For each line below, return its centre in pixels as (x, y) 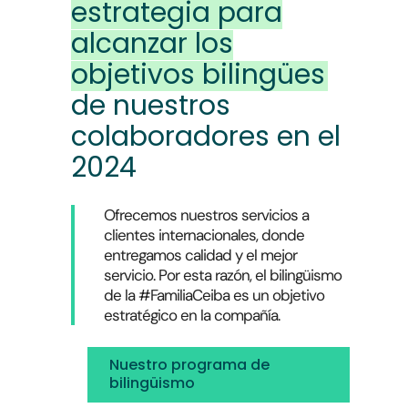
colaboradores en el (205, 137)
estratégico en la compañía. (191, 316)
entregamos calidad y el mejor (200, 255)
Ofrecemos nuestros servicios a (206, 215)
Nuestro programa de (189, 365)
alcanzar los (152, 44)
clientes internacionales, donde (204, 235)
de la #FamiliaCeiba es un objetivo (214, 296)
